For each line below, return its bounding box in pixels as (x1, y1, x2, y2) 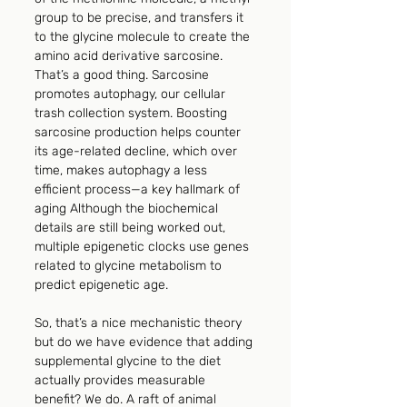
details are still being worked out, (35, 220, 229, 236)
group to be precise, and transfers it (35, 10, 247, 26)
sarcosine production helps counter (35, 124, 244, 141)
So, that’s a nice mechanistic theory (35, 315, 245, 332)
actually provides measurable (35, 372, 209, 389)
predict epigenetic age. (35, 277, 172, 293)
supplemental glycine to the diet (35, 353, 224, 370)
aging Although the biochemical (35, 201, 222, 217)
